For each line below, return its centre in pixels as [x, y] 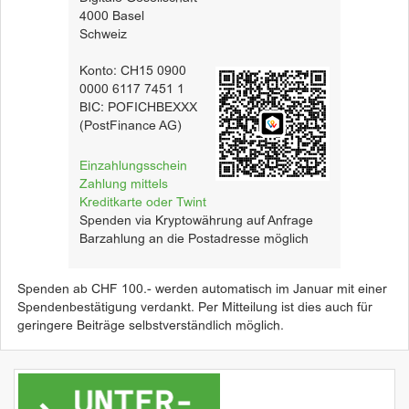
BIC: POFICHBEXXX [138, 108]
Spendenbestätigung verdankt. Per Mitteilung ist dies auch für [195, 308]
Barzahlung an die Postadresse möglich [194, 240]
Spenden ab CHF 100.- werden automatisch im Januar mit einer [202, 290]
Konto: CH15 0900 [133, 72]
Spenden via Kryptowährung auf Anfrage [196, 221]
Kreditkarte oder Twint [143, 203]
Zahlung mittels [124, 185]
